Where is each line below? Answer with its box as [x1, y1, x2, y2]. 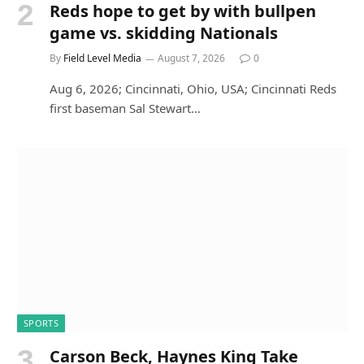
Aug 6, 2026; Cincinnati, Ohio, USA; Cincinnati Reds [50, 80, 336, 97]
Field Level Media [63, 50, 141, 65]
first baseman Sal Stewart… [50, 99, 201, 116]
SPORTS [24, 317, 58, 330]
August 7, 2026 [158, 50, 225, 65]
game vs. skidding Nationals [50, 21, 278, 44]
